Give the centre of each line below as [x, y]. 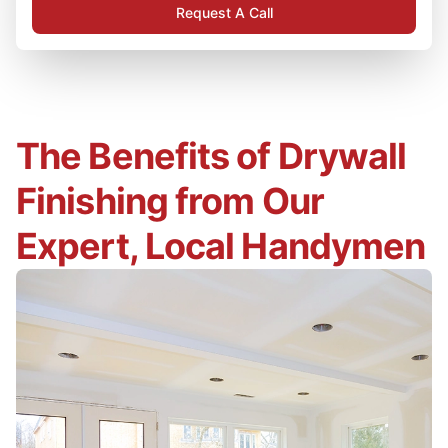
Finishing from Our [170, 200]
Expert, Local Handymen [221, 245]
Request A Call [224, 12]
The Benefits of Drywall [211, 155]
